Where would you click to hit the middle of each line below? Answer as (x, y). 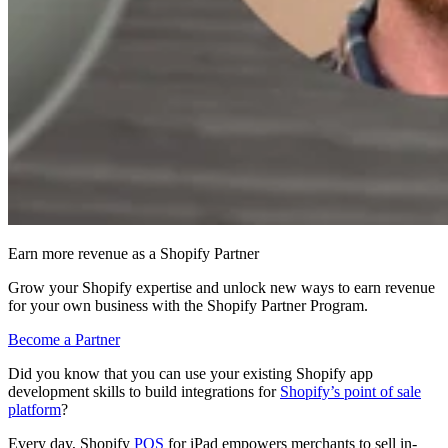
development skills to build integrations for (144, 391)
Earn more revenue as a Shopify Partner (133, 253)
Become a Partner (64, 339)
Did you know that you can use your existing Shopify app (190, 373)
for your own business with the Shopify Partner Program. (188, 305)
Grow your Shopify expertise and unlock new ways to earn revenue (221, 287)
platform (34, 409)
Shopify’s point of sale (350, 391)
